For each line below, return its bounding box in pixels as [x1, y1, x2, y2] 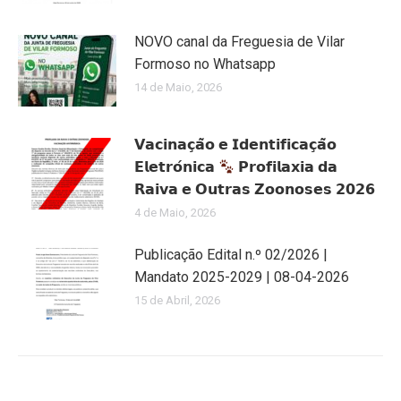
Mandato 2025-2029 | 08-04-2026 [134, 269, 349, 286]
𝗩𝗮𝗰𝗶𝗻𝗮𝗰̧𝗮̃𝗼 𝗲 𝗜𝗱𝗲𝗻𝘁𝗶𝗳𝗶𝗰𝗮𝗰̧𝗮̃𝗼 [134, 136, 337, 154]
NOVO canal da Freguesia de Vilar [134, 33, 345, 51]
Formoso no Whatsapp [134, 55, 276, 73]
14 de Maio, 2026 [134, 81, 222, 95]
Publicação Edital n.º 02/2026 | [134, 246, 328, 264]
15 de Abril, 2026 [134, 294, 220, 308]
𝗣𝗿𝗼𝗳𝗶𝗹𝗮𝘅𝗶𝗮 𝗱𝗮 [235, 158, 338, 176]
